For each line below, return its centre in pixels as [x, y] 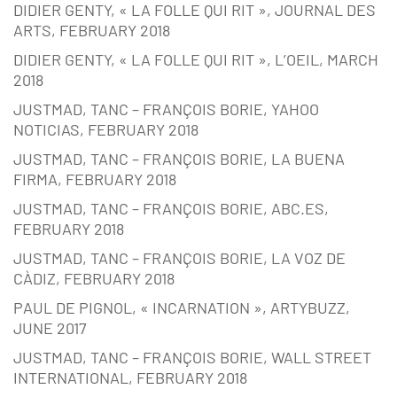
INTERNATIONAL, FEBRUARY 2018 [130, 378]
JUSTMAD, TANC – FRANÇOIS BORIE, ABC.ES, [171, 209]
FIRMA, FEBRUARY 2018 [95, 179]
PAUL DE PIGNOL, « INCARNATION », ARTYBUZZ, [182, 308]
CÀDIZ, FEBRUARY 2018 [94, 279]
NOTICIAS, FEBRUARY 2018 [106, 130]
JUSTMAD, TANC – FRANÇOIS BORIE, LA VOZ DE [179, 258]
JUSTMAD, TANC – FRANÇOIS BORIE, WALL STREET [192, 358]
